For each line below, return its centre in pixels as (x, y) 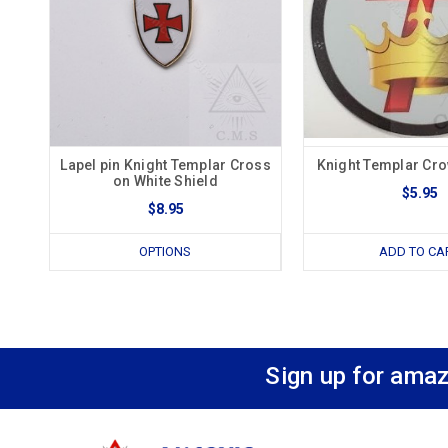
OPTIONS (165, 251)
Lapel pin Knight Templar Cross (165, 164)
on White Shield (165, 180)
